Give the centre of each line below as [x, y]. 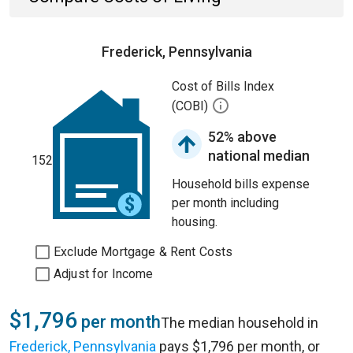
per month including [225, 203]
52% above [242, 137]
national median [259, 156]
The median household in [240, 323]
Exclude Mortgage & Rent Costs [143, 252]
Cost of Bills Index [223, 86]
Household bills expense [241, 184]
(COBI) [191, 106]
